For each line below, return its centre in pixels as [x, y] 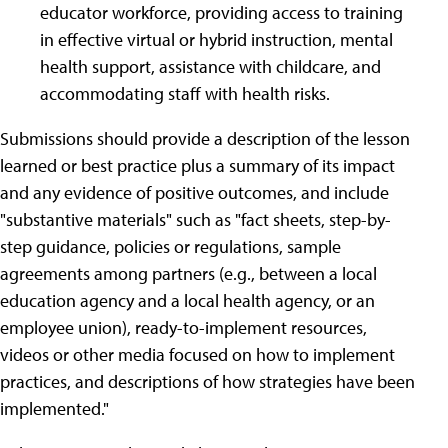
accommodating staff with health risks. [185, 93]
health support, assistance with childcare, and [210, 66]
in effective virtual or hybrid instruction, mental [216, 39]
